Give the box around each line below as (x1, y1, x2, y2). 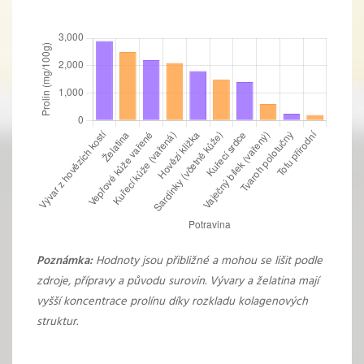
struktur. (37, 313, 78, 332)
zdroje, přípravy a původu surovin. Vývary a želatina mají (37, 272, 318, 292)
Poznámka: (37, 252, 93, 271)
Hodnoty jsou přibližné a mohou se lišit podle (93, 252, 323, 271)
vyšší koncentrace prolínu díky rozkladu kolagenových (37, 292, 308, 312)
